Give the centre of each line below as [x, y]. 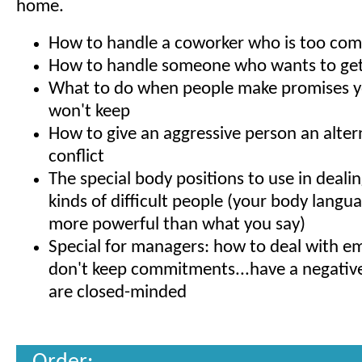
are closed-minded [118, 293]
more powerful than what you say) [177, 225]
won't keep [89, 112]
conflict [76, 157]
